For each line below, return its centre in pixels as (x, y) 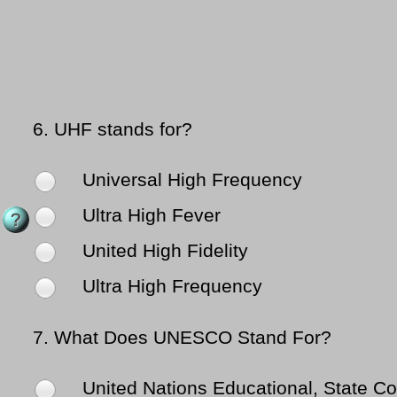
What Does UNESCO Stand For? (193, 338)
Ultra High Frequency (170, 287)
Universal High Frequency (190, 180)
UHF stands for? (123, 130)
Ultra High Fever (149, 216)
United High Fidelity (163, 251)
